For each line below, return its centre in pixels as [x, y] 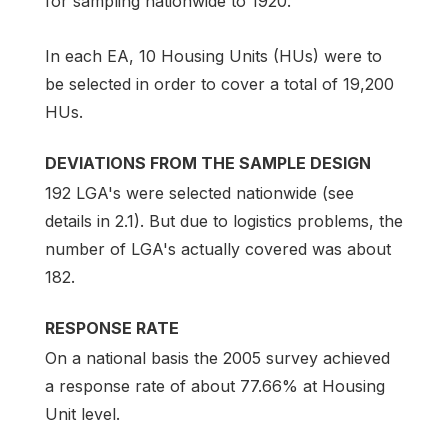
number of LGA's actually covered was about [218, 249]
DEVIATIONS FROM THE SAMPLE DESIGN [208, 163]
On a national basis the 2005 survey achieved [217, 358]
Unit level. [82, 414]
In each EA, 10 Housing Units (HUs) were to [213, 56]
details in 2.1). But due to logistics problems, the [224, 221]
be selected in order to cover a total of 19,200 [219, 84]
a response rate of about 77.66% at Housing [215, 386]
